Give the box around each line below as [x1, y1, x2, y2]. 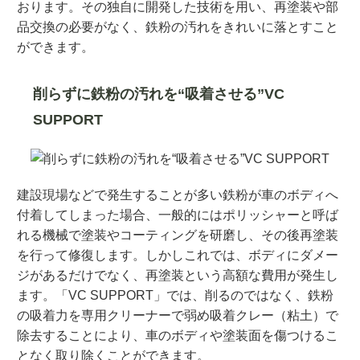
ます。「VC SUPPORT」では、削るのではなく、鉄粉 [17, 288, 333, 303]
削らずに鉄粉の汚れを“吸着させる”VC [33, 86, 284, 103]
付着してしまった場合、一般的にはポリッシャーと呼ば [17, 208, 338, 223]
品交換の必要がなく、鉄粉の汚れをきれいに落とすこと [17, 20, 338, 35]
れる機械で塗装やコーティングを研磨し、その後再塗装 [17, 228, 338, 243]
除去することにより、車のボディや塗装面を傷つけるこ [17, 329, 338, 343]
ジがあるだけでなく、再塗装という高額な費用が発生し [17, 268, 338, 283]
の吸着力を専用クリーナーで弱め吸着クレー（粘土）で [17, 309, 338, 323]
